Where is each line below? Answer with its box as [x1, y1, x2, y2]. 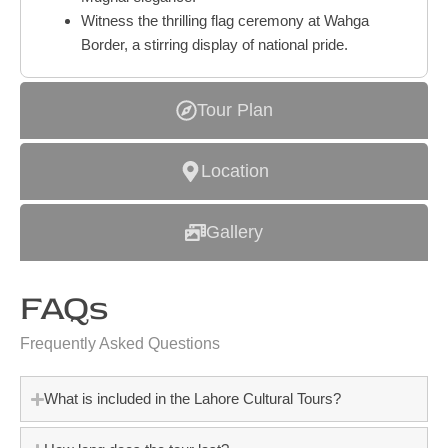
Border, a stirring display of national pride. [81, 36, 348, 54]
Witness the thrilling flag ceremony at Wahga [81, 12, 369, 30]
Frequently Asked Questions [20, 335, 220, 353]
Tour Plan [196, 100, 273, 121]
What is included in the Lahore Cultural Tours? [44, 390, 342, 408]
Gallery [206, 222, 263, 243]
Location [200, 161, 269, 182]
